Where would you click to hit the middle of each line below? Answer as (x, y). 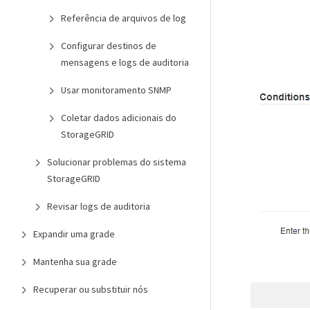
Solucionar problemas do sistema (117, 162)
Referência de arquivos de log (124, 18)
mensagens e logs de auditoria (125, 62)
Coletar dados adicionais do (119, 118)
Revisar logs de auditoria (99, 206)
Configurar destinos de (109, 46)
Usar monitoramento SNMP (116, 90)
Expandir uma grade (74, 234)
